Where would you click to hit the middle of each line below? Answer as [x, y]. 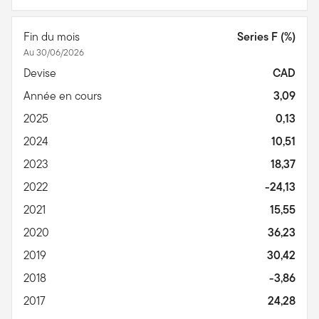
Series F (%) [266, 36]
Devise [41, 73]
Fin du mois [53, 36]
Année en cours [64, 95]
